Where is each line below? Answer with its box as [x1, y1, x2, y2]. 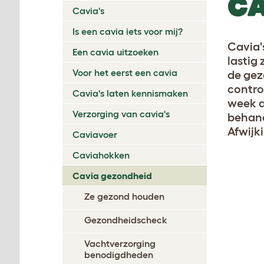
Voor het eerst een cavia [72, 67, 177, 78]
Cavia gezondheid [72, 170, 152, 181]
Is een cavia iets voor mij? [72, 25, 183, 37]
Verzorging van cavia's [72, 108, 170, 119]
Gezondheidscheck [84, 214, 167, 225]
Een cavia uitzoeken [72, 46, 159, 57]
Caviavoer [72, 128, 117, 140]
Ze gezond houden [84, 190, 164, 202]
